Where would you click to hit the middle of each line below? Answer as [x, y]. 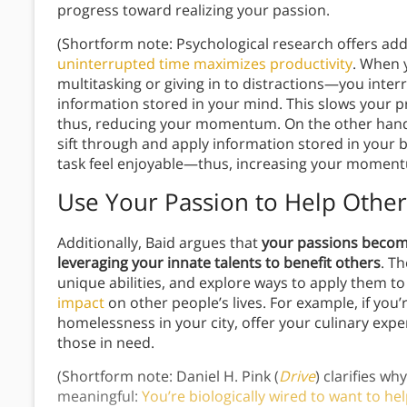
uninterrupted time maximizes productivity [205, 64]
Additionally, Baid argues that [159, 243]
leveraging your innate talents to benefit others [219, 263]
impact [81, 303]
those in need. [106, 343]
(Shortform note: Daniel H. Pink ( [168, 377]
